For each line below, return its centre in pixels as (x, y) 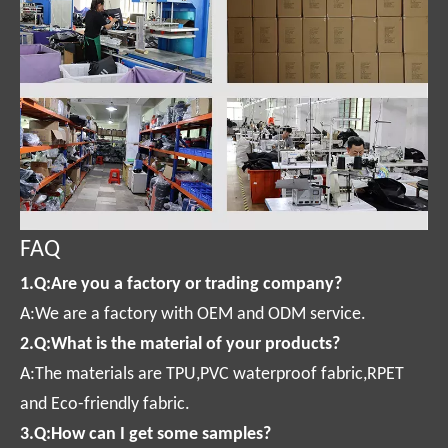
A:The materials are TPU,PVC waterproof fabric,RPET (212, 374)
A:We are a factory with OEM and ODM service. (193, 314)
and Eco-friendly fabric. (105, 404)
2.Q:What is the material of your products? (180, 344)
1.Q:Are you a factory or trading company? (181, 284)
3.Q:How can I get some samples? (145, 434)
